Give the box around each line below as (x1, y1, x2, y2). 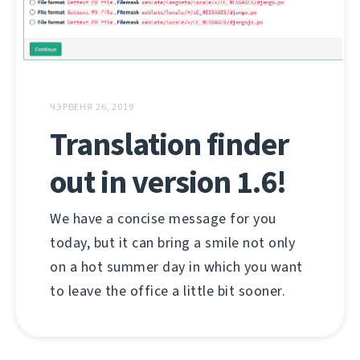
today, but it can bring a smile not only (50, 233, 295, 253)
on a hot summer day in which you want (50, 257, 303, 277)
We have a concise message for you (50, 209, 276, 229)
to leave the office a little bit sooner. (50, 281, 285, 301)
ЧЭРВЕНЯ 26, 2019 (50, 100, 134, 114)
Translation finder (50, 123, 288, 166)
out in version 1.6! (50, 161, 286, 204)
